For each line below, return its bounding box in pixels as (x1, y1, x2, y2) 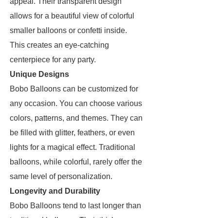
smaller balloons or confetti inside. (10, 26, 127, 35)
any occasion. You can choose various (10, 99, 142, 108)
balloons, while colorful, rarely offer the (10, 158, 142, 166)
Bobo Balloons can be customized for (10, 85, 138, 93)
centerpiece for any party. (10, 55, 96, 64)
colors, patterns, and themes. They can (10, 114, 143, 122)
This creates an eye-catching (10, 41, 109, 49)
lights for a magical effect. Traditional (10, 143, 135, 151)
